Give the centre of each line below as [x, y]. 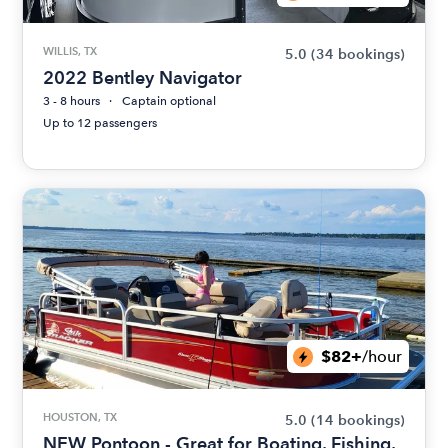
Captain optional [169, 101]
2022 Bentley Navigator [143, 77]
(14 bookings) [357, 420]
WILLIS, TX [70, 51]
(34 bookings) [357, 54]
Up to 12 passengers [100, 123]
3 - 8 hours [72, 101]
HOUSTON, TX [80, 417]
